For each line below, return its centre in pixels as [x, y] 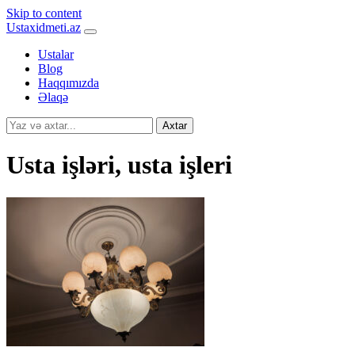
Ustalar [56, 54]
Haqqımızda [69, 83]
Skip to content [44, 13]
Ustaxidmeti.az [44, 27]
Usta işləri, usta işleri [119, 165]
